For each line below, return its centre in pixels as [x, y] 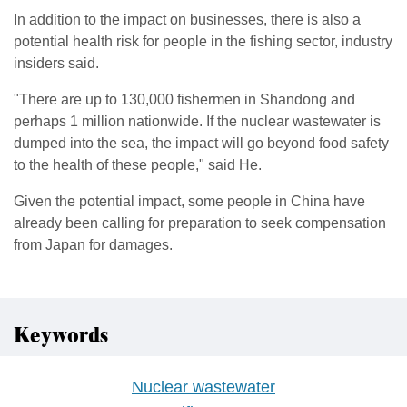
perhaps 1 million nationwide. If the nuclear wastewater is [197, 121]
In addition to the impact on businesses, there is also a [187, 19]
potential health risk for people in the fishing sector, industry [203, 41]
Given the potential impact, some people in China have [189, 201]
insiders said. [56, 63]
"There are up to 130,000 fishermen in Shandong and [184, 99]
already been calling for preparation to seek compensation [200, 223]
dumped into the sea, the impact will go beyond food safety [201, 143]
